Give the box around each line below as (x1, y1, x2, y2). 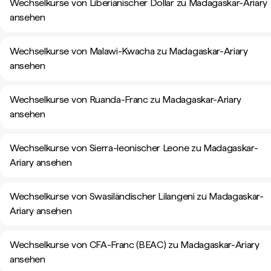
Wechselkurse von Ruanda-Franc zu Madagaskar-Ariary (10, 94, 241, 105)
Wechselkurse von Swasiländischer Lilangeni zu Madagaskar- (10, 191, 264, 202)
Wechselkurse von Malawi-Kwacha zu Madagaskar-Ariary (10, 45, 248, 57)
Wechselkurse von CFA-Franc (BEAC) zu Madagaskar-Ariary (10, 239, 260, 250)
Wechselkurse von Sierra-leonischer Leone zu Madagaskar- (10, 142, 258, 154)
